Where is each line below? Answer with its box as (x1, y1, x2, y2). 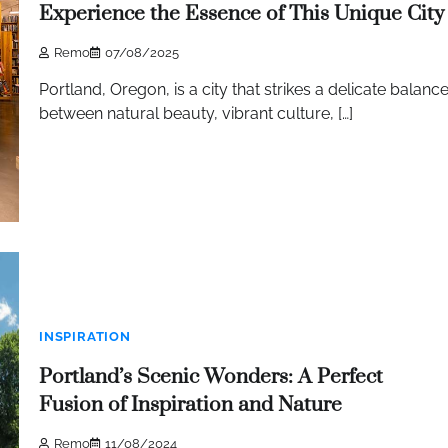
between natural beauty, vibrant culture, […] (39, 104, 353, 124)
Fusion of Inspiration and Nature (39, 392, 342, 419)
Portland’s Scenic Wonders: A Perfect (39, 364, 383, 391)
